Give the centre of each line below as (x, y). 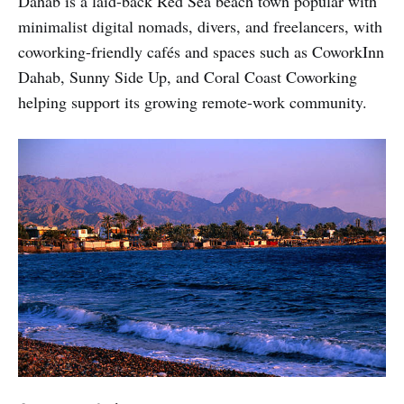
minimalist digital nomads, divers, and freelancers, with (200, 26)
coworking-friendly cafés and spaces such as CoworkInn (201, 51)
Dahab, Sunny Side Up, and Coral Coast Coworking (188, 76)
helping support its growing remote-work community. (193, 101)
